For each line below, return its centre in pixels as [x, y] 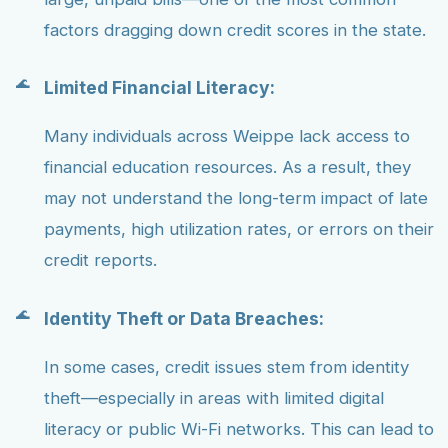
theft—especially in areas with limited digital [214, 397]
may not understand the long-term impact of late [236, 198]
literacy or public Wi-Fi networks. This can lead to [239, 428]
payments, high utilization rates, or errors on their [239, 229]
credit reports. [100, 260]
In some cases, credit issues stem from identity [226, 366]
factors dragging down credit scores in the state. [235, 29]
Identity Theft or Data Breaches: [184, 318]
